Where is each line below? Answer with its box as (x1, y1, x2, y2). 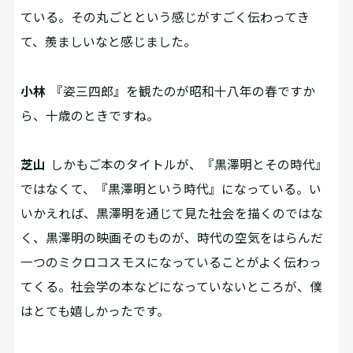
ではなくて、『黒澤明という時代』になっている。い (20, 181, 322, 197)
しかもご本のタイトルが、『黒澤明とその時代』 (46, 157, 329, 173)
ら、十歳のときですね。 (20, 107, 160, 123)
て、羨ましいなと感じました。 (20, 34, 197, 50)
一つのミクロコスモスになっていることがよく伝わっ (20, 255, 322, 270)
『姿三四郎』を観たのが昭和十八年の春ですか (46, 83, 316, 98)
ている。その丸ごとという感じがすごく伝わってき (20, 9, 310, 25)
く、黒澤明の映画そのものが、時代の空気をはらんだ (20, 230, 324, 246)
